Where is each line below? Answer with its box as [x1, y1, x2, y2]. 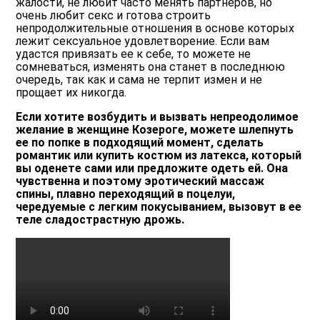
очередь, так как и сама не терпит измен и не [16, 73, 263, 87]
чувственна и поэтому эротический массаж [16, 174, 265, 189]
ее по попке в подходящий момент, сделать [16, 136, 264, 150]
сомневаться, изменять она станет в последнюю [16, 60, 286, 74]
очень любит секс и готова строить [16, 9, 211, 23]
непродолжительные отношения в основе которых [16, 21, 295, 36]
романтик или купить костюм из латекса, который [16, 149, 302, 163]
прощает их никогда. [16, 86, 127, 100]
